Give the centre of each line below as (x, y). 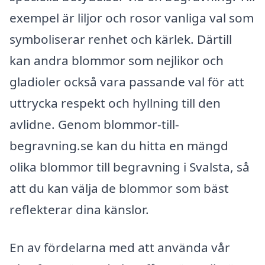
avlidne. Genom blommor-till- (94, 125)
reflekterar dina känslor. (79, 210)
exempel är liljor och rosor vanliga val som (132, 18)
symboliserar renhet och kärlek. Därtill (121, 39)
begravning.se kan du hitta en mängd (119, 146)
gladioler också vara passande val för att (127, 82)
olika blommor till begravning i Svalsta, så (130, 167)
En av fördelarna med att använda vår (120, 247)
